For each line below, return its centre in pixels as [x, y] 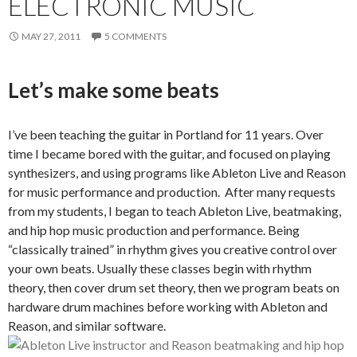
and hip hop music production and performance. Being [154, 229]
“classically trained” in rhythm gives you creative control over [173, 249]
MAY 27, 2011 [51, 36]
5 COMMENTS [135, 36]
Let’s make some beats [114, 90]
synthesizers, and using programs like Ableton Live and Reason [177, 172]
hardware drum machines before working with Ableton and [168, 306]
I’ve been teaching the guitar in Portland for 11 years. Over [166, 134]
